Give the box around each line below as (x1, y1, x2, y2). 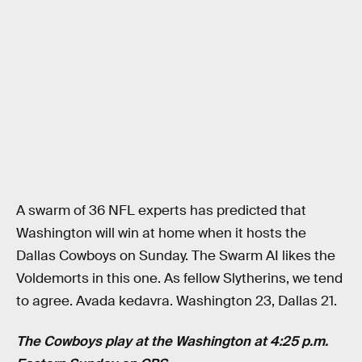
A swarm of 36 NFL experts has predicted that (16, 202, 306, 220)
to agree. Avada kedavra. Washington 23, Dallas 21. (16, 293, 337, 310)
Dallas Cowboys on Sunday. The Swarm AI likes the (16, 247, 335, 265)
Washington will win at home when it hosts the (16, 225, 306, 242)
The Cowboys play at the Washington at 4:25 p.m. (16, 332, 328, 350)
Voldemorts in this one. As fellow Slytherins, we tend (16, 270, 343, 288)
